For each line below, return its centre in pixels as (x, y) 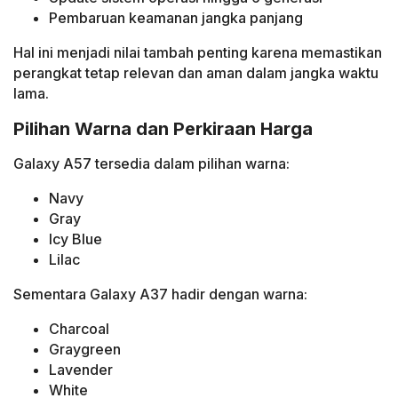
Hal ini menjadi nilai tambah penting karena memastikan (198, 53)
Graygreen (85, 349)
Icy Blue (76, 239)
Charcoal (79, 328)
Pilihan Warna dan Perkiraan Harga (163, 129)
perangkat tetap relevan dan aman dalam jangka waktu (196, 73)
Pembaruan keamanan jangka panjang (176, 18)
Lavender (81, 369)
